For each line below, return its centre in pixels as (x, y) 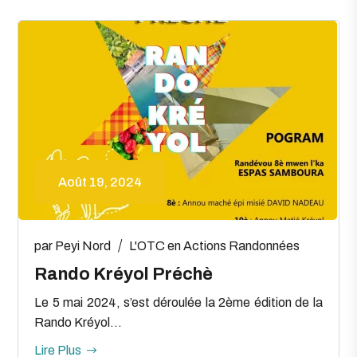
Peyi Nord (83, 245)
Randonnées (265, 245)
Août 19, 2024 (100, 182)
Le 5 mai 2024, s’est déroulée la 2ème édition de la (178, 302)
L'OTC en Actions (178, 245)
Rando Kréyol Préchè (124, 274)
